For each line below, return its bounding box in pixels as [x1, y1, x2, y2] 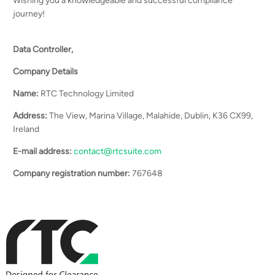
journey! [13, 9, 45, 19]
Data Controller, [13, 44, 74, 55]
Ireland [13, 124, 40, 134]
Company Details [13, 66, 79, 77]
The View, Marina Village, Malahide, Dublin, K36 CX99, [47, 110, 254, 121]
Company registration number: [13, 168, 131, 179]
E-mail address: [13, 146, 72, 157]
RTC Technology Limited [39, 88, 136, 99]
